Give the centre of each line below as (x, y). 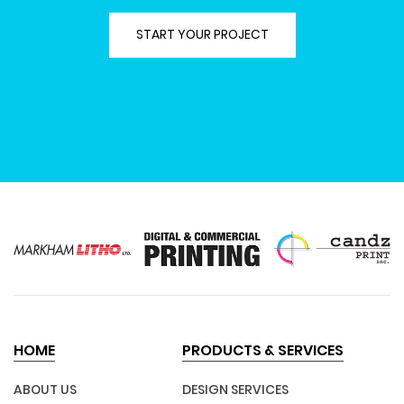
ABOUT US (45, 390)
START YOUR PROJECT (202, 34)
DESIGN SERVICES (235, 390)
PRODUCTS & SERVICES (262, 351)
